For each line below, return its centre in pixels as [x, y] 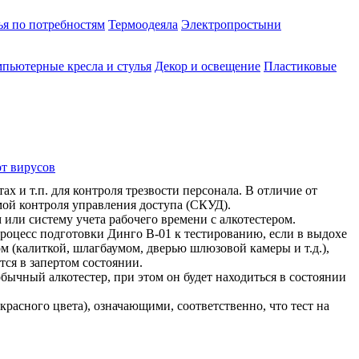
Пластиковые [300, 66]
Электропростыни [231, 24]
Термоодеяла [143, 24]
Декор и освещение [208, 66]
